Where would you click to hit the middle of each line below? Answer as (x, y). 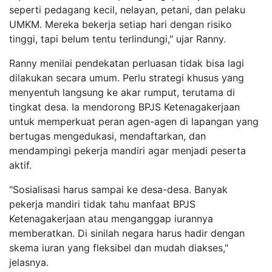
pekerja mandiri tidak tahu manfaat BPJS (102, 204)
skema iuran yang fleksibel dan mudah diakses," (119, 248)
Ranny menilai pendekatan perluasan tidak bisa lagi (127, 63)
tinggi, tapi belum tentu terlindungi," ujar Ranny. (117, 39)
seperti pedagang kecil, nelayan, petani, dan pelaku (127, 10)
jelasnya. (29, 262)
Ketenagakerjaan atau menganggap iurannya (111, 219)
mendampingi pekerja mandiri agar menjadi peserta (127, 151)
